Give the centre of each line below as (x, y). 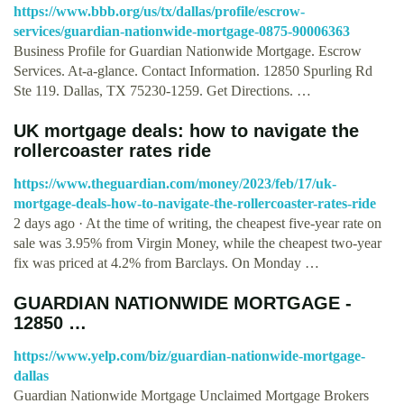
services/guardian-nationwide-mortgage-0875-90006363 (182, 31)
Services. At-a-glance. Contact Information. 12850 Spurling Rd (193, 70)
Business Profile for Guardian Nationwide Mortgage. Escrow (188, 50)
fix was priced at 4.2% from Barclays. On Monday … (166, 262)
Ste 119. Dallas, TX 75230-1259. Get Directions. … (162, 90)
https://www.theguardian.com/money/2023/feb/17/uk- (175, 183)
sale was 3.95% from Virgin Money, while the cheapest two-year (197, 243)
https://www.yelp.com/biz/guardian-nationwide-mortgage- (189, 355)
